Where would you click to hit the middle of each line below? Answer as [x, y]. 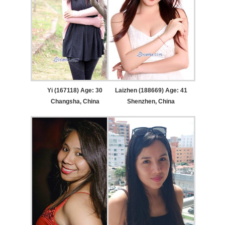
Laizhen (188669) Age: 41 [151, 91]
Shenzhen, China [151, 102]
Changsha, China [75, 102]
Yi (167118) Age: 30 [75, 91]
